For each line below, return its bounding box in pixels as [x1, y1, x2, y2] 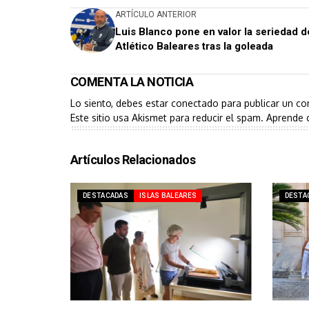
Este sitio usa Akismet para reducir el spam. [70, 111, 266, 123]
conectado [171, 97, 219, 109]
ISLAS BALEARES [139, 191, 197, 199]
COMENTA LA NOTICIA [70, 74, 194, 89]
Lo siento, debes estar [70, 97, 171, 109]
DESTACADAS [83, 191, 128, 199]
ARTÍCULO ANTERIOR [115, 9, 197, 19]
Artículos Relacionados [70, 152, 196, 167]
